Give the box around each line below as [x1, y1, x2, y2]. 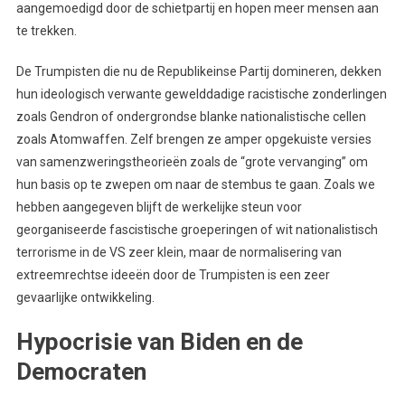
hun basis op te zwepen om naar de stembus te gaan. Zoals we [15, 176, 375, 192]
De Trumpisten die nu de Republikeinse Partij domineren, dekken [15, 63, 381, 79]
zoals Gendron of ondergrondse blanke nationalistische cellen [15, 108, 366, 124]
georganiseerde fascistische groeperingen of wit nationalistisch [15, 221, 378, 237]
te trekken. [15, 23, 77, 38]
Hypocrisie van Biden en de [15, 327, 303, 355]
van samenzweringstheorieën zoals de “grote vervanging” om [15, 154, 368, 169]
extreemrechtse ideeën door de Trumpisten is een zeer [15, 267, 330, 282]
